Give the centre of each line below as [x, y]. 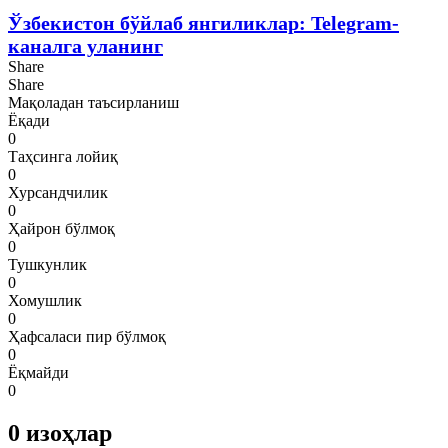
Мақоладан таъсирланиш [93, 102]
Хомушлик [45, 300]
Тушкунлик [47, 264]
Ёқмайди [38, 372]
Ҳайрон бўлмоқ [61, 228]
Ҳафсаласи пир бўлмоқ [87, 336]
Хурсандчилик [58, 192]
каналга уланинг [85, 45]
